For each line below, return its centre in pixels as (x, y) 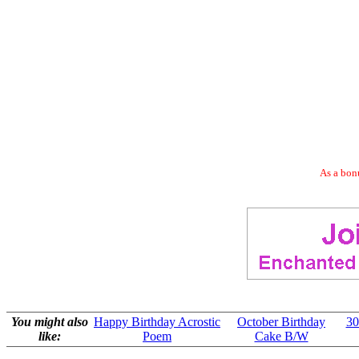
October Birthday (281, 322)
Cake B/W (281, 336)
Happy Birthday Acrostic (157, 322)
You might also (50, 322)
